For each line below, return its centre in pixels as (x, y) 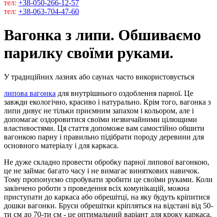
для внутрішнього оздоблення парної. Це (124, 93)
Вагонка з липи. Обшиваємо (102, 35)
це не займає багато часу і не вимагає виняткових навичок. (102, 170)
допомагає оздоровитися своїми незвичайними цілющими (101, 119)
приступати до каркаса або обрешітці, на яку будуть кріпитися (107, 197)
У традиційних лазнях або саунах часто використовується (99, 77)
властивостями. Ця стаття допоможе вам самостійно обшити (104, 128)
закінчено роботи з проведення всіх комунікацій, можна (97, 188)
